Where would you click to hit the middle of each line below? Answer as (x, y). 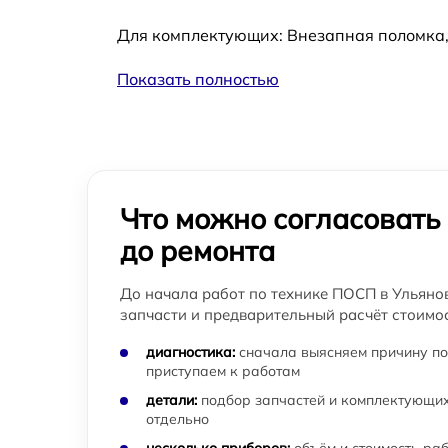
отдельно (177, 419)
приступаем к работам (223, 371)
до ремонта (197, 250)
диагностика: (190, 352)
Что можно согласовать (280, 218)
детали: (171, 400)
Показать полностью (198, 79)
